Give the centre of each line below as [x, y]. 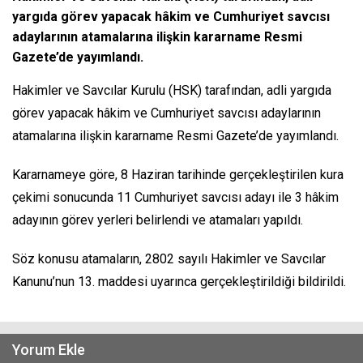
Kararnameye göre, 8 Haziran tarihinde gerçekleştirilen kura [178, 175]
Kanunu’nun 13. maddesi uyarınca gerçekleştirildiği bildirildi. [179, 282]
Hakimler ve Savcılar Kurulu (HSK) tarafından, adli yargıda [172, 91]
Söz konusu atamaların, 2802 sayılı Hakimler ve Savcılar [169, 259]
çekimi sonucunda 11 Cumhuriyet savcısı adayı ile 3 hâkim [175, 198]
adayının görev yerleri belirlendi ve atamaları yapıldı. [158, 220]
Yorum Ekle [49, 350]
